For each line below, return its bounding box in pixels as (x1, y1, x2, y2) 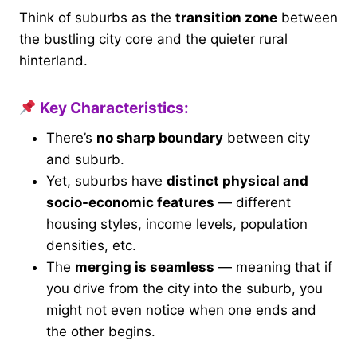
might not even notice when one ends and (46, 301, 316, 318)
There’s (46, 129, 96, 146)
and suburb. (46, 151, 124, 167)
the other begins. (46, 323, 155, 339)
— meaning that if (214, 258, 332, 275)
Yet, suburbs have (46, 172, 167, 189)
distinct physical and (167, 172, 308, 189)
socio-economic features (46, 194, 214, 210)
